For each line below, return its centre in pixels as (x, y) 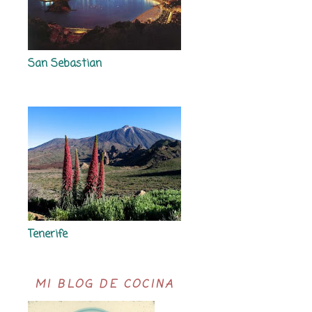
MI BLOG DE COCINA (104, 285)
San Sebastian (65, 64)
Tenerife (48, 235)
